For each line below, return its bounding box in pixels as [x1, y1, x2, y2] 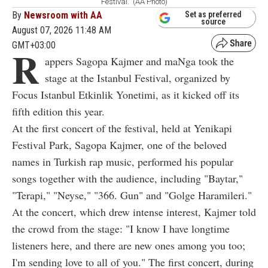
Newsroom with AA [24, 9, 102, 21]
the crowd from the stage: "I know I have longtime [12, 221, 230, 236]
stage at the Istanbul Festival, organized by [45, 70, 230, 85]
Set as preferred [185, 10, 242, 20]
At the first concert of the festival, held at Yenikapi [12, 120, 232, 135]
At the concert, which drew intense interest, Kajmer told [12, 204, 256, 219]
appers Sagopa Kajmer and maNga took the [45, 53, 234, 68]
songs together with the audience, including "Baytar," [12, 170, 243, 185]
